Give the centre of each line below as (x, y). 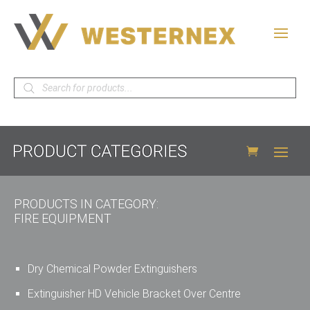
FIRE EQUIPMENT (63, 218)
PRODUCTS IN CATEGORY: (86, 204)
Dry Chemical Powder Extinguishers (112, 269)
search (30, 93)
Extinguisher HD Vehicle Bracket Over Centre (134, 294)
